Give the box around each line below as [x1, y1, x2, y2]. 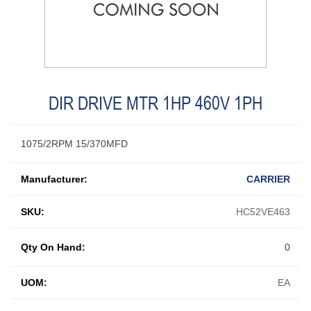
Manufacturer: [21, 173, 87, 185]
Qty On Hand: [21, 241, 85, 253]
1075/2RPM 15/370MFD [21, 137, 128, 149]
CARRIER [246, 173, 290, 185]
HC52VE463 [236, 205, 290, 217]
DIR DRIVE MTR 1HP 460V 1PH [49, 92, 262, 114]
